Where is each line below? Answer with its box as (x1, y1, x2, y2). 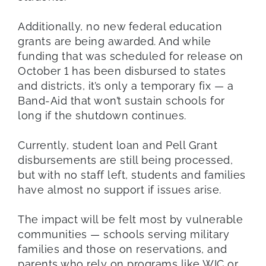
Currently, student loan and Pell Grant (18, 138, 217, 151)
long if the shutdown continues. (18, 109, 186, 122)
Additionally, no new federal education (18, 20, 222, 33)
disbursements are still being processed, (18, 153, 233, 166)
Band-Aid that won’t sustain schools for (18, 94, 225, 107)
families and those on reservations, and (18, 242, 227, 255)
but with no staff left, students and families (18, 168, 246, 181)
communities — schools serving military (18, 227, 229, 240)
